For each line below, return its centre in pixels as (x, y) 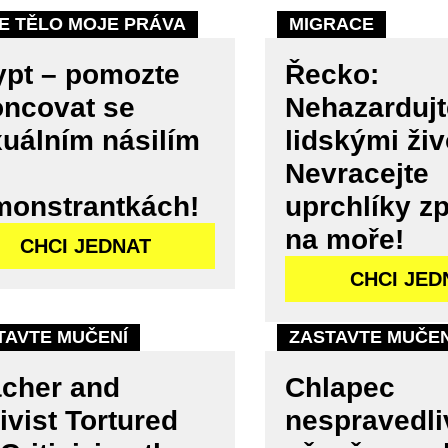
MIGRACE (332, 24)
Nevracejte (357, 174)
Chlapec (340, 388)
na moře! (345, 240)
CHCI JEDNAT (85, 246)
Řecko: (332, 75)
